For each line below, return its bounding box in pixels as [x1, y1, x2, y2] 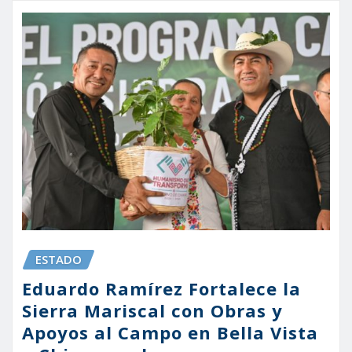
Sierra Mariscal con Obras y [22, 298, 283, 322]
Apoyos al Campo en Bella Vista [22, 320, 318, 344]
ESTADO [35, 251, 82, 268]
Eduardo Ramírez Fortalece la [22, 276, 301, 300]
